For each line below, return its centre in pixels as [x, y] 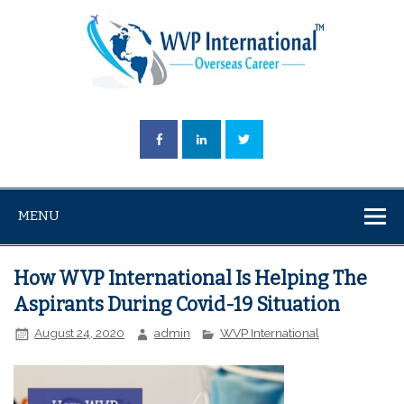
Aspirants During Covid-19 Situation [177, 304]
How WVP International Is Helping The [191, 278]
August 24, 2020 [80, 333]
